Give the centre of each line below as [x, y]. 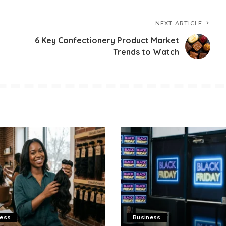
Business [147, 217]
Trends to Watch [146, 52]
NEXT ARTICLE [179, 23]
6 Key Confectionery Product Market [107, 41]
